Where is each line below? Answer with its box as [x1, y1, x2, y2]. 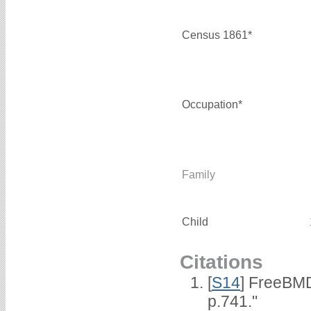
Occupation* [182, 99, 242, 110]
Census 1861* [182, 29, 252, 41]
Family [182, 169, 215, 180]
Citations [180, 251, 263, 273]
